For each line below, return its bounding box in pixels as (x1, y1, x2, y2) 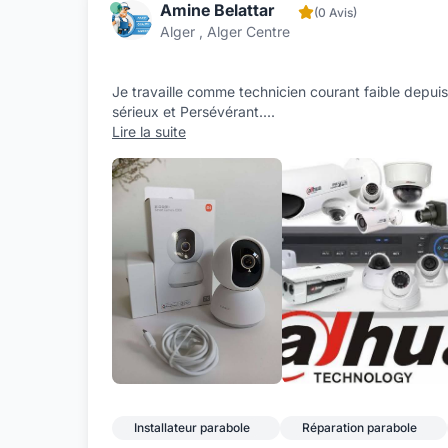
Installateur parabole (134, 419, 250, 435)
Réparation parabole (302, 419, 417, 435)
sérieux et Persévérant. (112, 102, 263, 120)
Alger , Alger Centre (160, 22, 290, 40)
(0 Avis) (314, 4, 357, 20)
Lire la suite (112, 122, 186, 140)
